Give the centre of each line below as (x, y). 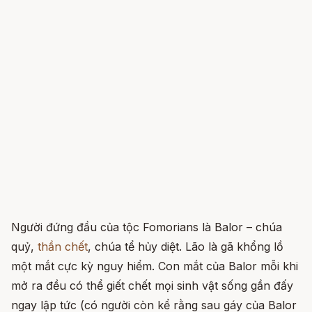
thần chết (63, 247)
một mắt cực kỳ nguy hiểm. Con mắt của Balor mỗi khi (155, 266)
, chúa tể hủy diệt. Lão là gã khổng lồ (186, 247)
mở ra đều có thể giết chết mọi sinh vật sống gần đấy (152, 286)
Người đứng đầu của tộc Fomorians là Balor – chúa (147, 227)
